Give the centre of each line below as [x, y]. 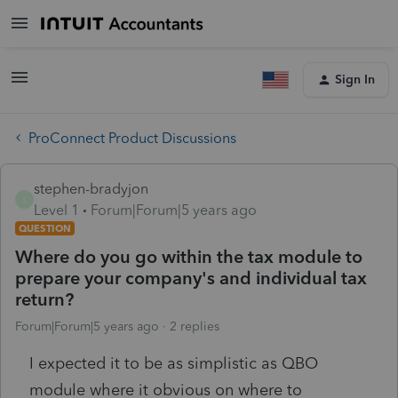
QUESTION [45, 228]
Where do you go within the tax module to [189, 256]
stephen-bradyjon [91, 188]
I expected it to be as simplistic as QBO [174, 363]
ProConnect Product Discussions [132, 138]
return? [44, 299]
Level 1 [56, 210]
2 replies [195, 326]
